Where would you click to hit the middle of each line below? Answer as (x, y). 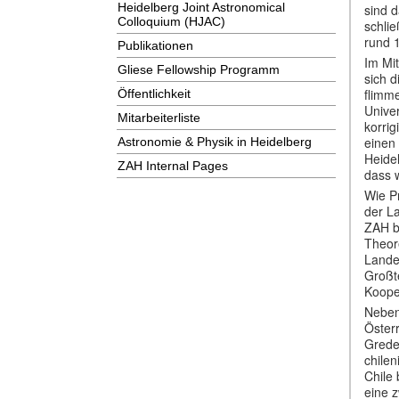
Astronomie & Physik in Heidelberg (215, 142)
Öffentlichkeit (154, 94)
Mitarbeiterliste (159, 118)
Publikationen (155, 45)
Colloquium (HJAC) (171, 21)
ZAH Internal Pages (173, 166)
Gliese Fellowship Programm (199, 69)
